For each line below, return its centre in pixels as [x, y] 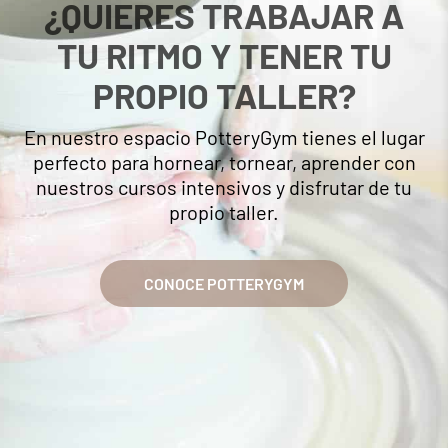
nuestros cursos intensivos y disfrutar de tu [224, 186]
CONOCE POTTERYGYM [224, 283]
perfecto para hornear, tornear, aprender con [224, 161]
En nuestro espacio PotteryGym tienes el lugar [224, 136]
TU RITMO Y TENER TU [224, 54]
